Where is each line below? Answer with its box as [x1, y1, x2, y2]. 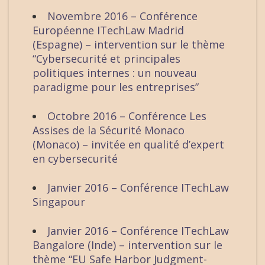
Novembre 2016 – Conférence [47, 9, 198, 24]
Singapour [33, 195, 85, 209]
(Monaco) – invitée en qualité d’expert [33, 137, 224, 152]
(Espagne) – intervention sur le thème [33, 37, 225, 52]
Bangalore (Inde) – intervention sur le [33, 238, 222, 253]
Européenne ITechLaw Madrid [33, 23, 184, 38]
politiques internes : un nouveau [33, 66, 197, 80]
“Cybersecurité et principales [33, 51, 180, 66]
